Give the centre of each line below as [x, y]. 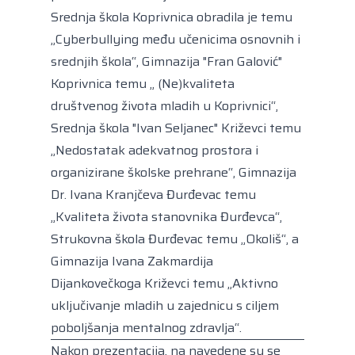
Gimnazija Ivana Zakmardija [132, 261]
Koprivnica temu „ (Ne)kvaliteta [143, 83]
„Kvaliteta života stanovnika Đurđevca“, [166, 216]
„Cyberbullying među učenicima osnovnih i [176, 39]
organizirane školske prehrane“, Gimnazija [174, 172]
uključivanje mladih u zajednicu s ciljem [165, 305]
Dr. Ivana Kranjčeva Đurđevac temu [153, 194]
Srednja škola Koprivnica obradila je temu [172, 17]
